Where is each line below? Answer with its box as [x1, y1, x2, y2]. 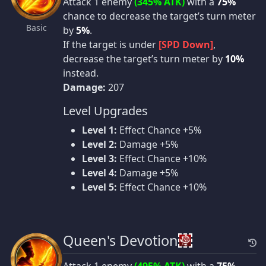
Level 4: [82, 166, 117, 180]
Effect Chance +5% [117, 123, 201, 137]
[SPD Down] [159, 38, 213, 52]
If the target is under [63, 38, 159, 52]
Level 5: [82, 180, 117, 194]
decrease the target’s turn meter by [63, 52, 225, 66]
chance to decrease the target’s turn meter [63, 9, 256, 23]
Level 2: [82, 138, 117, 151]
